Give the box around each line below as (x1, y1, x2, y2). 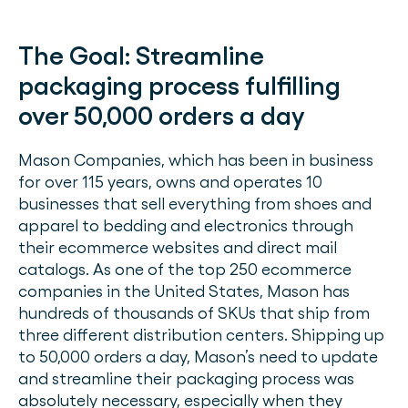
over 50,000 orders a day (18, 99, 305, 131)
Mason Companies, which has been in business (18, 149, 373, 169)
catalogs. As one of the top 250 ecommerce (18, 259, 352, 279)
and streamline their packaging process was (18, 368, 354, 388)
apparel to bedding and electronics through (18, 215, 353, 235)
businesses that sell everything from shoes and (18, 193, 372, 213)
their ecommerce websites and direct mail (18, 237, 337, 257)
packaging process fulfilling (18, 69, 341, 101)
